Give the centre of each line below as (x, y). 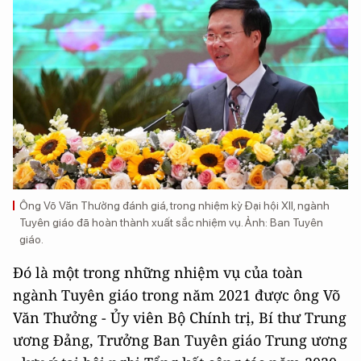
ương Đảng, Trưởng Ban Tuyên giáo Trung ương (180, 340)
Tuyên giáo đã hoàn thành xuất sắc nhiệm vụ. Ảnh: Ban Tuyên (171, 223)
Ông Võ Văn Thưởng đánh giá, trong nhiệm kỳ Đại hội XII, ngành (174, 206)
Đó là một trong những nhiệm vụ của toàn (158, 273)
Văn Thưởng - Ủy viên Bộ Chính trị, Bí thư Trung (180, 318)
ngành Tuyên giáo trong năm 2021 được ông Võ (176, 295)
